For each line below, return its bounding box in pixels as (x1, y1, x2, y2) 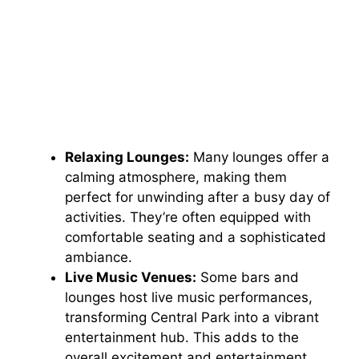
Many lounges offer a (189, 148, 329, 165)
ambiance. (65, 248, 132, 265)
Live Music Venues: (65, 268, 196, 285)
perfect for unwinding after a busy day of (65, 188, 330, 205)
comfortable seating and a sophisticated (65, 228, 326, 245)
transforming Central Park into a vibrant (65, 309, 319, 325)
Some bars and (196, 268, 299, 285)
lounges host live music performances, (65, 288, 313, 305)
